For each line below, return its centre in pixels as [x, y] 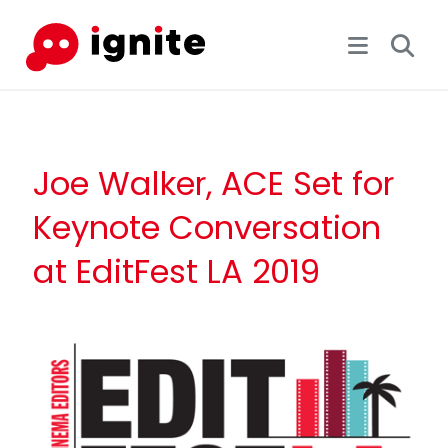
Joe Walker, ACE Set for [213, 183]
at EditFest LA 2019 [176, 271]
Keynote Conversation [206, 227]
